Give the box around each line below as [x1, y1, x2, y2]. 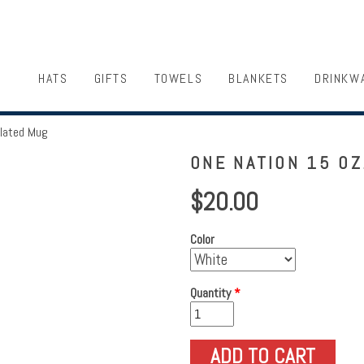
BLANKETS [228, 70, 288, 87]
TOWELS [154, 70, 203, 87]
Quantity [190, 284, 234, 301]
